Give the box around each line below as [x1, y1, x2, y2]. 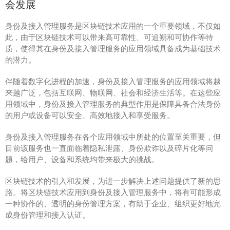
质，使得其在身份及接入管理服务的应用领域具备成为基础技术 [5, 43, 221, 53]
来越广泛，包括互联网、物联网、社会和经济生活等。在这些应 [5, 87, 221, 98]
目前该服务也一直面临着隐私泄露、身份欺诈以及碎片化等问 [5, 143, 213, 153]
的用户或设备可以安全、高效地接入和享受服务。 [5, 110, 175, 120]
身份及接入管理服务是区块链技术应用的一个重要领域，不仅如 [5, 21, 221, 31]
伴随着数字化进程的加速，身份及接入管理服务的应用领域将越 [5, 76, 221, 86]
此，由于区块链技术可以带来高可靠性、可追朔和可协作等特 [5, 32, 213, 42]
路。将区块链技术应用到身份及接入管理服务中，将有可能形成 [5, 187, 221, 197]
